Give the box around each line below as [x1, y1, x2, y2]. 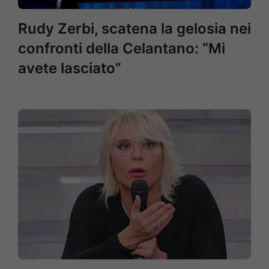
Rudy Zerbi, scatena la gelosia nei [18, 20, 251, 37]
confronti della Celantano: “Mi [18, 40, 225, 57]
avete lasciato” [18, 59, 121, 77]
